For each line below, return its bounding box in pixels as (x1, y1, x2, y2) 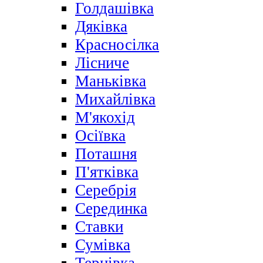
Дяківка (75, 18, 127, 36)
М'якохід (75, 109, 135, 127)
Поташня (75, 145, 137, 163)
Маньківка (75, 72, 146, 90)
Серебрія (75, 181, 136, 200)
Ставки (75, 218, 123, 236)
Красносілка (75, 36, 159, 54)
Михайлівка (75, 90, 156, 109)
